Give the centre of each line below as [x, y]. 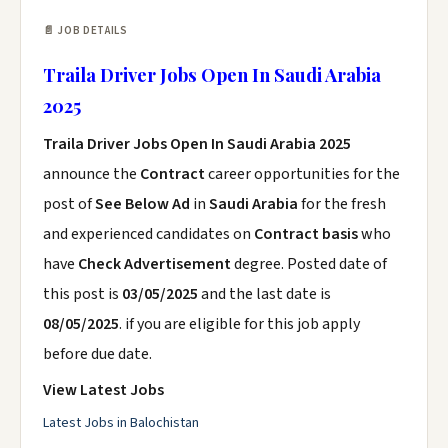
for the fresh [342, 204]
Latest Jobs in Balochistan [121, 423]
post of [69, 204]
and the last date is [264, 294]
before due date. [97, 354]
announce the [91, 174]
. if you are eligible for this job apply [239, 324]
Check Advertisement [156, 264]
